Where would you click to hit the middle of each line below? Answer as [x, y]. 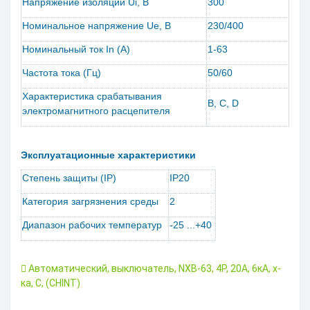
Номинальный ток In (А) [76, 49]
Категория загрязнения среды [90, 201]
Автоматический [68, 268]
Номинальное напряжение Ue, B [97, 25]
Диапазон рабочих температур [95, 225]
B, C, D [223, 103]
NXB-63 [195, 268]
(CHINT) [63, 283]
